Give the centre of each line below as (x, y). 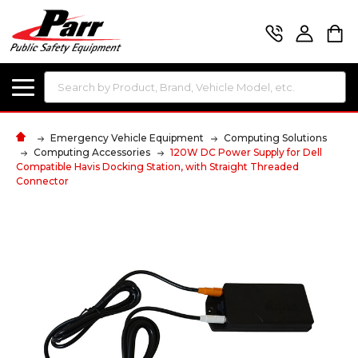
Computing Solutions (275, 137)
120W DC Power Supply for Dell (246, 152)
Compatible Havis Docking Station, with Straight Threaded (157, 166)
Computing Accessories (92, 152)
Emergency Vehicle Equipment (127, 137)
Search (62, 80)
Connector (42, 181)
